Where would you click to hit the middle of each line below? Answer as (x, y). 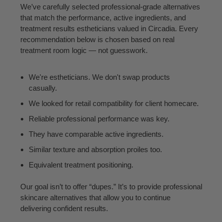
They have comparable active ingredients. (96, 134)
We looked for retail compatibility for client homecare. (113, 103)
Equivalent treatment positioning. (81, 165)
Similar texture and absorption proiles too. (95, 149)
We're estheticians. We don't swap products (99, 77)
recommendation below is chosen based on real (97, 40)
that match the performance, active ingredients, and (103, 18)
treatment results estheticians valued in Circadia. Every (109, 29)
